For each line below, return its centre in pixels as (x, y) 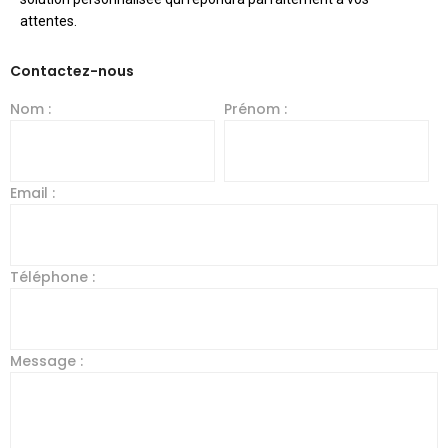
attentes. (48, 21)
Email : (32, 193)
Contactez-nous (72, 71)
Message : (46, 361)
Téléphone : (52, 277)
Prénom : (255, 109)
